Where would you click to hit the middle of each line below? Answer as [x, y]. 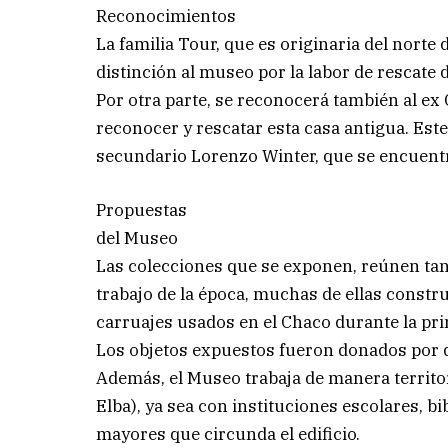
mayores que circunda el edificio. [228, 433]
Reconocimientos [166, 15]
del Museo [137, 237]
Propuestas [142, 209]
